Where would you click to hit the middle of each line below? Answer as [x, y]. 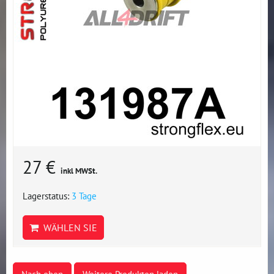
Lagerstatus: [47, 196]
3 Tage [84, 196]
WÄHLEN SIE [68, 228]
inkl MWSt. [79, 171]
